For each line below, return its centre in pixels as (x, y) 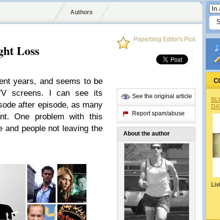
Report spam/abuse (158, 113)
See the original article (162, 96)
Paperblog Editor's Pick (165, 39)
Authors (81, 12)
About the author (147, 134)
